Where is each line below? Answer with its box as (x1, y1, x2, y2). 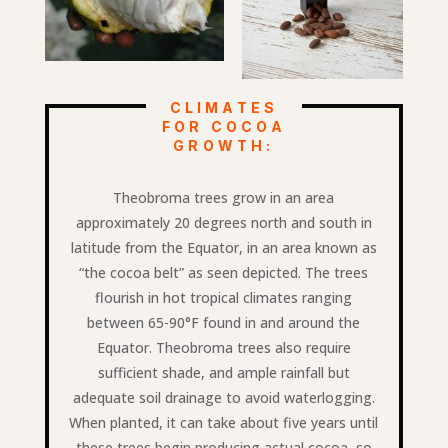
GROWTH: (173, 137, 275, 155)
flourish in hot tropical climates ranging (95, 288, 353, 308)
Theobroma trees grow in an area (113, 188, 335, 208)
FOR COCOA (162, 118, 286, 136)
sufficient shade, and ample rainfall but (97, 363, 350, 383)
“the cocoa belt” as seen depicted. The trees (79, 263, 369, 283)
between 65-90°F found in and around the (87, 313, 361, 333)
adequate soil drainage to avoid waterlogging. (72, 388, 375, 408)
